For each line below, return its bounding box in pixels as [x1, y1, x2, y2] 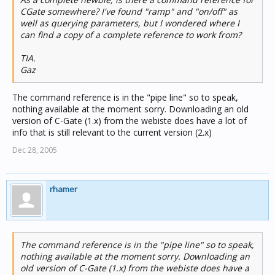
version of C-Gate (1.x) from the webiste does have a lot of [12, 115, 247, 126]
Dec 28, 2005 [12, 145, 57, 155]
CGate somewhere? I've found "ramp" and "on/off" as [20, 6, 238, 17]
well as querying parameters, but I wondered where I [20, 17, 239, 29]
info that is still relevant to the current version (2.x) [12, 126, 212, 138]
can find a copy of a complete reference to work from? [20, 29, 241, 41]
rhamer [50, 184, 77, 195]
